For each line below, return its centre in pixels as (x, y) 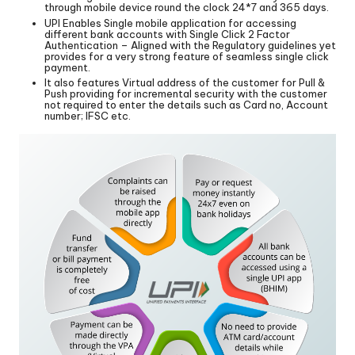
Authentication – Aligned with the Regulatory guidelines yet (190, 45)
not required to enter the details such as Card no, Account (186, 104)
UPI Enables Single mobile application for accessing (170, 23)
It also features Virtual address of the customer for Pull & (185, 82)
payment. (67, 67)
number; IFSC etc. (88, 115)
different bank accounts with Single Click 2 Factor (167, 34)
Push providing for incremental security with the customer (186, 93)
